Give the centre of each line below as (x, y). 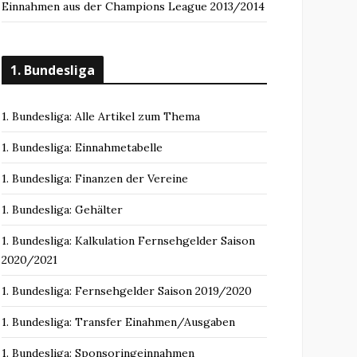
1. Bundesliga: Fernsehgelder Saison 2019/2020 (127, 291)
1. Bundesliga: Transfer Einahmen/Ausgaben (118, 322)
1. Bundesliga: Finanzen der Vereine (95, 178)
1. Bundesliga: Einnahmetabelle (82, 147)
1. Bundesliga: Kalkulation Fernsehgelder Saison (128, 241)
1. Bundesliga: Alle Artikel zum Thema (101, 116)
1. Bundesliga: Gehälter (62, 210)
